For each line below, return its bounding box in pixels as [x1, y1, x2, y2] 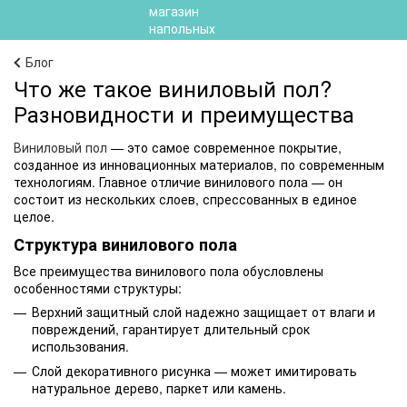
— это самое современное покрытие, [107, 138, 342, 156]
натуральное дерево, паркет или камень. [32, 378, 286, 397]
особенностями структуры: [14, 278, 182, 297]
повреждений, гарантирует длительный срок [32, 319, 310, 338]
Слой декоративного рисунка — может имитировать [32, 361, 357, 380]
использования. [32, 336, 129, 355]
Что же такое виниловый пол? [14, 72, 332, 104]
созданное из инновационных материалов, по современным [14, 155, 384, 174]
